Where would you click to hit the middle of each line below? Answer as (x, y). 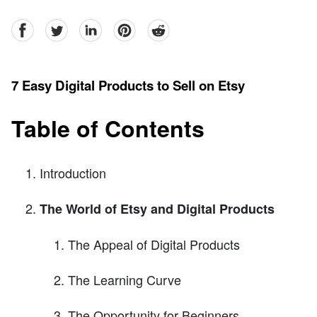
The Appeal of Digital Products (154, 244)
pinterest (134, 27)
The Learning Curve (125, 280)
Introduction (73, 173)
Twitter (61, 27)
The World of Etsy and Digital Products (157, 209)
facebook (34, 27)
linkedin (98, 27)
